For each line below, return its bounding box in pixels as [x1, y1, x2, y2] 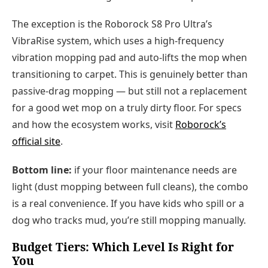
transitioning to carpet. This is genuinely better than [12, 68, 248, 81]
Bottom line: [12, 163, 72, 176]
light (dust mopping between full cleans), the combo [12, 179, 248, 193]
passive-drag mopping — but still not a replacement [12, 84, 247, 98]
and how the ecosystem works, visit [12, 118, 175, 132]
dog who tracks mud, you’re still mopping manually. [12, 213, 246, 227]
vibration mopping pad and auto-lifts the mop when [12, 51, 247, 65]
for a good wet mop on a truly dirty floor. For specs [12, 101, 242, 115]
